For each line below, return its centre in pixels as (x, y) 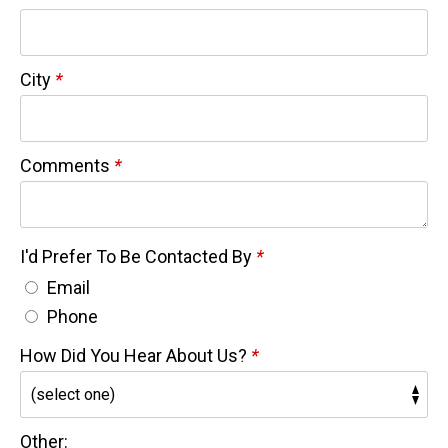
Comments (67, 165)
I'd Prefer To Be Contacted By (138, 256)
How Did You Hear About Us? (135, 355)
